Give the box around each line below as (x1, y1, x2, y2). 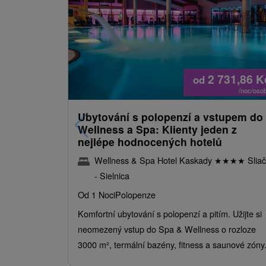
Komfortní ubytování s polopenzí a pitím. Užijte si (78, 207, 262, 220)
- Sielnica (94, 169, 129, 182)
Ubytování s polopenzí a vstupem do (78, 109, 263, 124)
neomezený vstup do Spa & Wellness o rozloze (78, 222, 256, 235)
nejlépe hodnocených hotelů (78, 134, 222, 149)
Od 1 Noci (78, 188, 115, 201)
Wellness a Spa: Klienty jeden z (78, 121, 237, 137)
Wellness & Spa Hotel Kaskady (94, 153, 214, 166)
